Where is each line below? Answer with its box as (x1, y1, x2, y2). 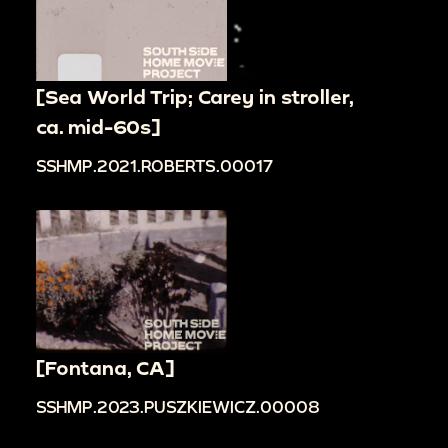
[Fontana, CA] (36, 356, 174, 380)
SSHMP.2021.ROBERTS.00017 (36, 155, 273, 175)
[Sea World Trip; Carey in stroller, (36, 84, 353, 108)
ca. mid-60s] (36, 114, 160, 138)
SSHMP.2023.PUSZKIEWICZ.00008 (36, 397, 320, 417)
